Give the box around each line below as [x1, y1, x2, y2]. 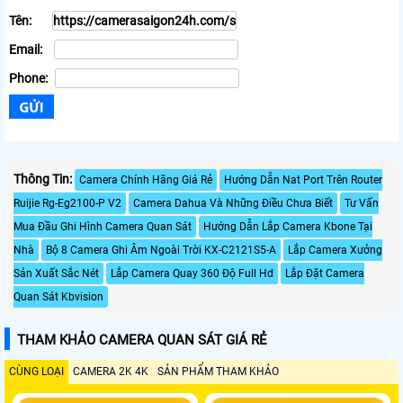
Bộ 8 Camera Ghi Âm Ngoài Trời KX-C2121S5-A [46, 243, 276, 256]
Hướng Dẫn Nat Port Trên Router [224, 173, 382, 186]
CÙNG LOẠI [9, 364, 64, 378]
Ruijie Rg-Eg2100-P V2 [13, 196, 121, 210]
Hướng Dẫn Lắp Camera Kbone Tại [203, 219, 372, 233]
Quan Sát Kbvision [13, 290, 103, 303]
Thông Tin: [13, 171, 72, 186]
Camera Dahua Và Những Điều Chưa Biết [133, 196, 333, 210]
